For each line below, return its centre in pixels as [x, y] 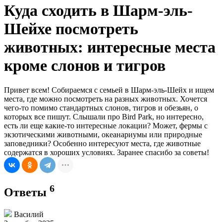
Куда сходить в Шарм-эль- [98, 11]
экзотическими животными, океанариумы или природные [103, 134]
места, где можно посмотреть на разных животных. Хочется [106, 99]
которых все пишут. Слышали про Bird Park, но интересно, [104, 116]
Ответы [27, 192]
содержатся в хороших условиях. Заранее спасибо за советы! [107, 152]
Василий [28, 214]
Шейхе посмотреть [71, 29]
